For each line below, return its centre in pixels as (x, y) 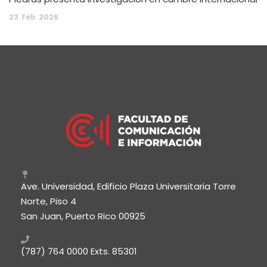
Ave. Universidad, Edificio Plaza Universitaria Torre (128, 186)
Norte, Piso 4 (49, 201)
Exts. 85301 (113, 251)
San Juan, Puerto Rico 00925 (83, 216)
